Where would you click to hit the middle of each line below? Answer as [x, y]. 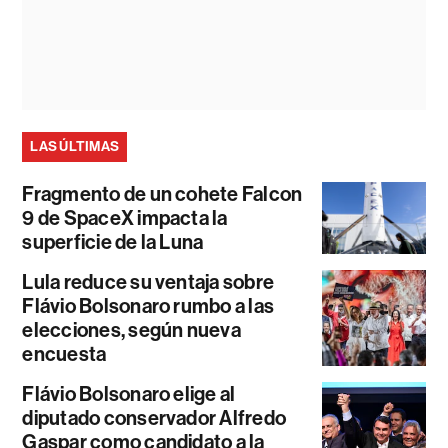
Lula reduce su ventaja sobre [148, 282]
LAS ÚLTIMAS [75, 147]
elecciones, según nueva [131, 330]
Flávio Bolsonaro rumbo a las [148, 306]
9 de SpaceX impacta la [125, 218]
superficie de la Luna [113, 242]
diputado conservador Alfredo [154, 418]
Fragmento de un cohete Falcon [162, 194]
